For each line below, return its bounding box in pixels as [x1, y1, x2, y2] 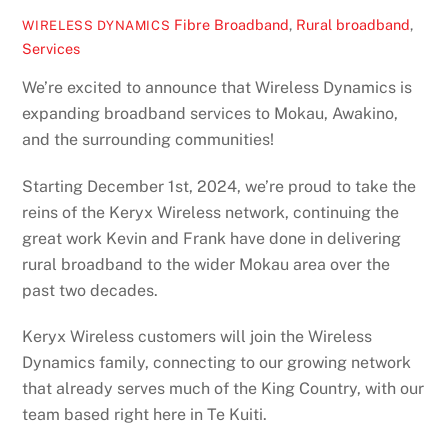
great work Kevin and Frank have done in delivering [22, 228, 402, 248]
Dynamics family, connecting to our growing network [22, 353, 412, 373]
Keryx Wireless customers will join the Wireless [22, 327, 373, 347]
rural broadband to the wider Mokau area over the [22, 254, 391, 274]
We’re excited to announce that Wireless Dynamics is [22, 77, 413, 97]
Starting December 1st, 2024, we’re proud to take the [22, 176, 417, 196]
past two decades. [22, 280, 159, 300]
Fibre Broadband [174, 16, 290, 34]
